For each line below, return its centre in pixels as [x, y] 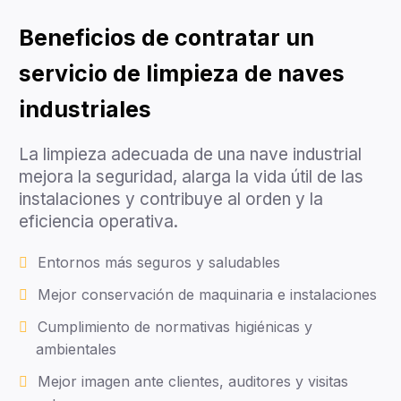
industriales [85, 110]
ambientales [77, 350]
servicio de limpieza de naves [182, 74]
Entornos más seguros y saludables [159, 262]
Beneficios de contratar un [166, 38]
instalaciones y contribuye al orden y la [171, 199]
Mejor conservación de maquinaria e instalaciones [207, 294]
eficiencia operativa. [98, 221]
